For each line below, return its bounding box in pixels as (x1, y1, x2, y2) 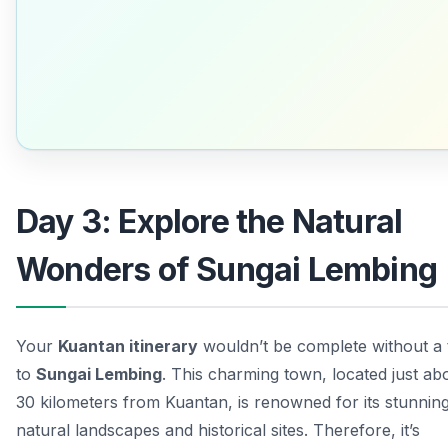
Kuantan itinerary (58, 336, 198, 357)
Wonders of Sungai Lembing (16, 250, 438, 290)
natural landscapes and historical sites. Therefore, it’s (16, 420, 420, 441)
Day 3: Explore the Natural (16, 202, 403, 242)
